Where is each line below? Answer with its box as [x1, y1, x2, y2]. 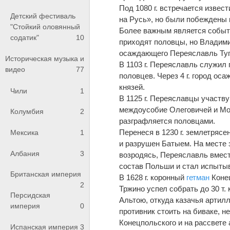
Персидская [10, 190, 50, 199]
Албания [10, 149, 40, 158]
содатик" [10, 33, 39, 42]
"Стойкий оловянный [10, 22, 80, 31]
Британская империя [10, 170, 81, 179]
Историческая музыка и [5, 54, 84, 63]
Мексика [10, 128, 39, 137]
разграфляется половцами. [119, 116, 216, 125]
